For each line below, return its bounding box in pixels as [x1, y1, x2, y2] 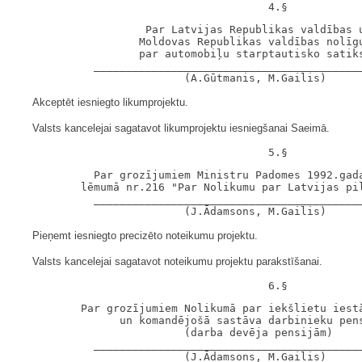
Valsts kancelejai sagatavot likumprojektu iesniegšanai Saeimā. [32, 122, 330, 134]
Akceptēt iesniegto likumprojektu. [32, 96, 188, 108]
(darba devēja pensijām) [16, 326, 333, 339]
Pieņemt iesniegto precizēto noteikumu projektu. [32, 229, 258, 242]
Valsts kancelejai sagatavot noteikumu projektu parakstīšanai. [32, 255, 322, 267]
